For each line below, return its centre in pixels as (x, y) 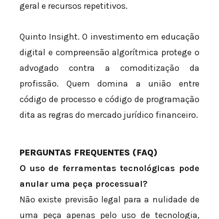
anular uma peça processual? (84, 184)
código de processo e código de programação (109, 99)
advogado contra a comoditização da (109, 68)
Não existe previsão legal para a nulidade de (109, 200)
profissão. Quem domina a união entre (109, 84)
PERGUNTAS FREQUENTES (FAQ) (88, 153)
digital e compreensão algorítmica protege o (109, 53)
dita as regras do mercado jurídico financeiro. (109, 115)
